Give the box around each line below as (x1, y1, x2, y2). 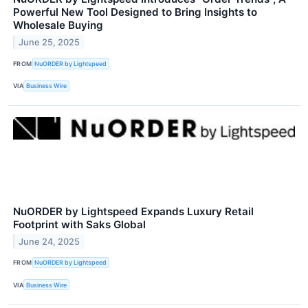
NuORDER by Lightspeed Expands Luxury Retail (13, 204, 254, 218)
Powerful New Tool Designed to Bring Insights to (13, 5, 257, 19)
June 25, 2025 (19, 37, 80, 48)
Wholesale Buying (13, 19, 103, 32)
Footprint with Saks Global (13, 217, 146, 231)
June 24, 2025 (19, 236, 80, 247)
